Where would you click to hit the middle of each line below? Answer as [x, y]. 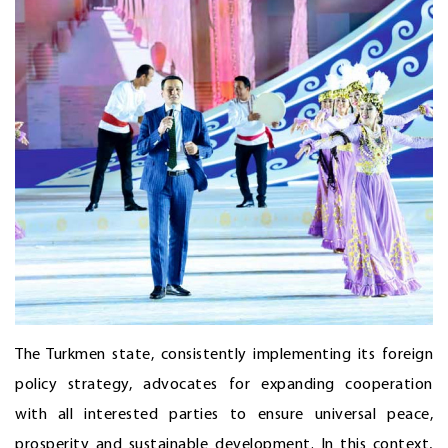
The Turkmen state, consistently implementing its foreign [224, 355]
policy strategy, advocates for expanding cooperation [224, 385]
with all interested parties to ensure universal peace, [224, 415]
